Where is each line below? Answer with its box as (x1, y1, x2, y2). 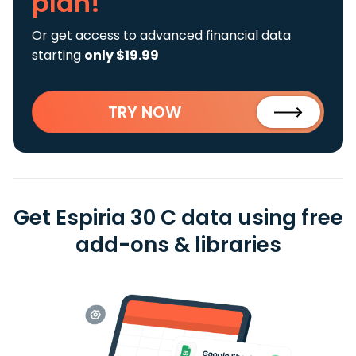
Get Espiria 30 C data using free (13, 203, 343, 232)
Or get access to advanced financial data (32, 26, 291, 44)
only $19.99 (84, 46, 159, 64)
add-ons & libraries (75, 230, 281, 259)
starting (32, 46, 84, 64)
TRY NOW (108, 101, 181, 123)
